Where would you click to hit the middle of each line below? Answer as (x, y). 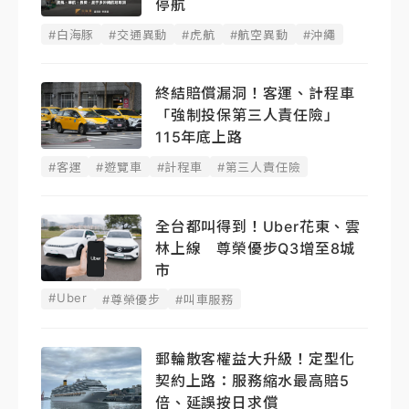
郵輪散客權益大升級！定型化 (255, 359)
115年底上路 (199, 137)
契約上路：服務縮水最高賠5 (252, 381)
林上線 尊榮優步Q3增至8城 (256, 248)
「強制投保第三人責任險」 (255, 115)
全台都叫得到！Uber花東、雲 (258, 226)
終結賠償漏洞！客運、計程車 (255, 94)
